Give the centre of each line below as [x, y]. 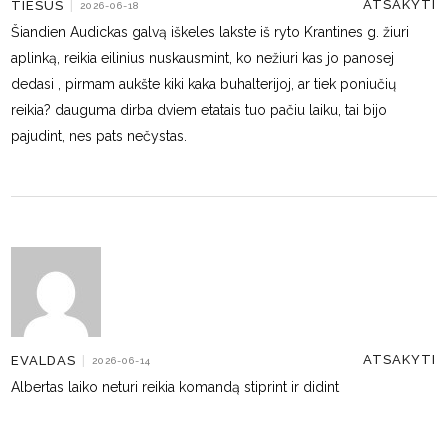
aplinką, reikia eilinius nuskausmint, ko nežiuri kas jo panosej [203, 58]
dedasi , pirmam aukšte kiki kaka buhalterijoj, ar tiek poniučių [204, 84]
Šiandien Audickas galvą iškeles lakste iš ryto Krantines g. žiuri [210, 32]
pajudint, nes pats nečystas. [99, 136]
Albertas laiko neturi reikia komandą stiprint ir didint [175, 387]
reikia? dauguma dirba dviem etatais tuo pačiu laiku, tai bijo [199, 110]
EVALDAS [44, 360]
